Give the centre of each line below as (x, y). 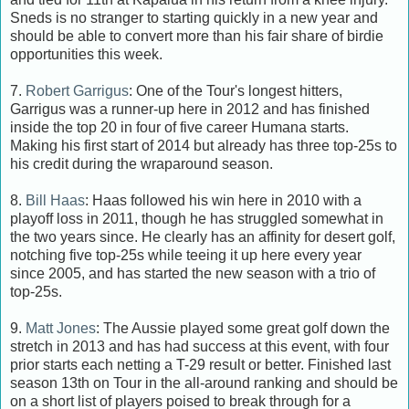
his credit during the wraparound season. (142, 163)
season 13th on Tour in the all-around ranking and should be (204, 383)
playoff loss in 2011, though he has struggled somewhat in (197, 218)
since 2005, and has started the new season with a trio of (193, 273)
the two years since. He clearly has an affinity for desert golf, (203, 236)
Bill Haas (55, 200)
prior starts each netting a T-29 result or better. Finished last (200, 364)
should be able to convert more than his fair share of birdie (197, 36)
